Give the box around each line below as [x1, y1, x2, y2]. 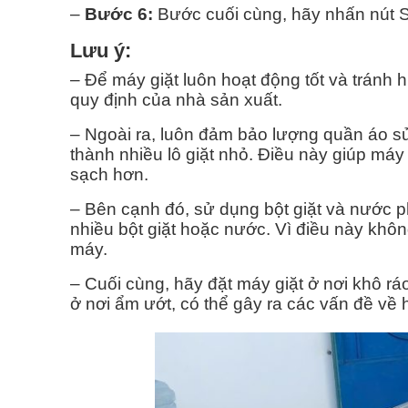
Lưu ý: [70, 39, 131, 63]
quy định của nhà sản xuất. [70, 90, 282, 110]
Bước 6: [80, 5, 153, 25]
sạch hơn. [70, 165, 148, 185]
